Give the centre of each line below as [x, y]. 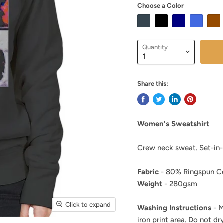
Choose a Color [160, 5]
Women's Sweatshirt [173, 124]
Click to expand [88, 204]
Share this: [153, 83]
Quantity [155, 47]
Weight [150, 184]
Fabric [148, 172]
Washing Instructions [174, 208]
